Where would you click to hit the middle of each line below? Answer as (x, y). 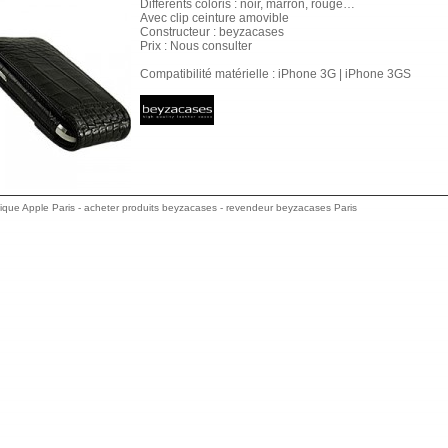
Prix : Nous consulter (196, 46)
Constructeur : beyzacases (212, 32)
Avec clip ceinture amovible (214, 18)
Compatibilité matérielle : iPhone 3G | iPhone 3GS (275, 74)
